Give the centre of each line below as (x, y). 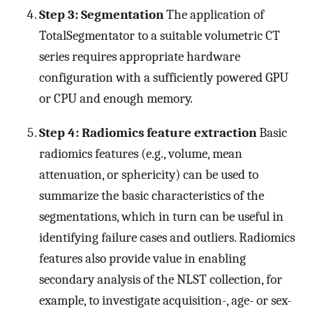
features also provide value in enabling (143, 259)
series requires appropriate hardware (140, 57)
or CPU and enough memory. (116, 99)
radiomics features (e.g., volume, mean (141, 154)
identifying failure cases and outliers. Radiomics (167, 238)
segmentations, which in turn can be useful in (161, 217)
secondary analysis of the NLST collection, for (161, 279)
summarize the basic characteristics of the (152, 196)
